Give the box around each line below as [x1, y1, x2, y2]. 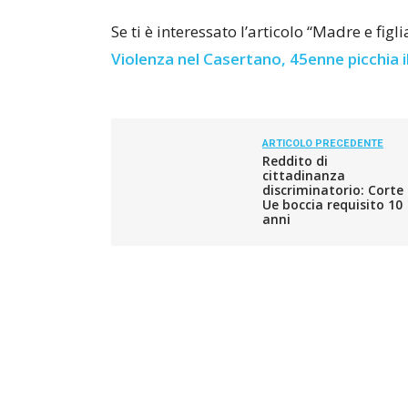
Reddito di [262, 152, 328, 169]
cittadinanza [262, 167, 345, 184]
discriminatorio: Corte [262, 181, 403, 199]
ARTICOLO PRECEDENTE [262, 138, 383, 149]
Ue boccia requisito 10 [262, 196, 403, 213]
